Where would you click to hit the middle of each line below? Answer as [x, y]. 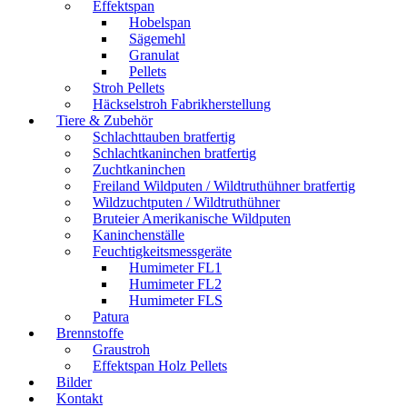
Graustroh [121, 349]
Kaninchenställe [139, 234]
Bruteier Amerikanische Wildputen [192, 218]
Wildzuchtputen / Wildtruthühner [186, 202]
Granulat [154, 55]
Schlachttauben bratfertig [164, 136]
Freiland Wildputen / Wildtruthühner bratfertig [224, 185]
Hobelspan [160, 22]
